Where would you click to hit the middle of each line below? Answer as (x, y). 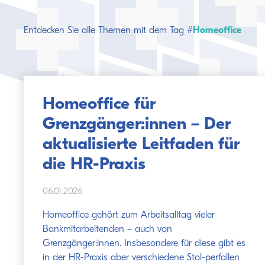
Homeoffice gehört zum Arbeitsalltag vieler (129, 215)
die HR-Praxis (94, 165)
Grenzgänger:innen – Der (137, 125)
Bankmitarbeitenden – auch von (107, 230)
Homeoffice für (99, 104)
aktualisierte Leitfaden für (141, 145)
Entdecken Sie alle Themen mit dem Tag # (108, 31)
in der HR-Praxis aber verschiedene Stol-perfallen (141, 258)
